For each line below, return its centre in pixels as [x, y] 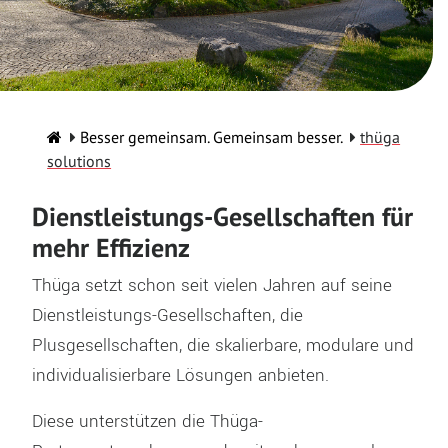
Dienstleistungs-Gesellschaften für [222, 216]
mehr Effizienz [110, 247]
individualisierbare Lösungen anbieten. [180, 375]
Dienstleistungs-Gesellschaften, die [167, 315]
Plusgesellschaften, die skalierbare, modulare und [222, 345]
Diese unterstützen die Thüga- [147, 421]
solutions [79, 161]
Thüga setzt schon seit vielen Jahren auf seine [211, 285]
